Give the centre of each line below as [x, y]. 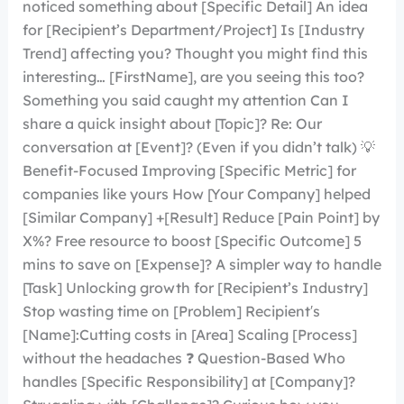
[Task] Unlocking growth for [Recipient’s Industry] [195, 288]
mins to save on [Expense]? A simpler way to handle [202, 264]
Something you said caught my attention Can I [185, 100]
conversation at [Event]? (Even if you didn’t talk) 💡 [198, 147]
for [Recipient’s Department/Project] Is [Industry [193, 30]
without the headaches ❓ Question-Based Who [184, 358]
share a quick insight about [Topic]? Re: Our [172, 124]
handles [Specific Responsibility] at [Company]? [188, 381]
